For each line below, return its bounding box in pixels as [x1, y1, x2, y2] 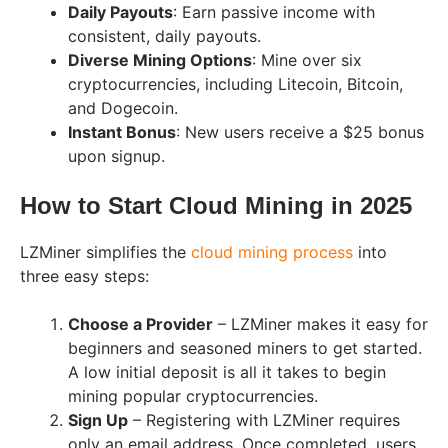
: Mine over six [252, 49, 362, 70]
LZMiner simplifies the [20, 241, 191, 262]
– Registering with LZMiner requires [128, 409, 400, 430]
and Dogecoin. [68, 97, 178, 118]
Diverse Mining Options [68, 49, 252, 70]
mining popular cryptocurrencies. [68, 385, 318, 406]
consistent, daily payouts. [68, 25, 261, 46]
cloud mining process [191, 241, 353, 262]
